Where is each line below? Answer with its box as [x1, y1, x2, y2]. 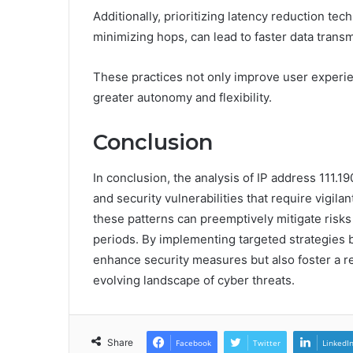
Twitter [253, 336, 281, 348]
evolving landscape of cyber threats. [93, 272, 295, 288]
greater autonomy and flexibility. [93, 90, 272, 106]
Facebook [176, 336, 211, 348]
